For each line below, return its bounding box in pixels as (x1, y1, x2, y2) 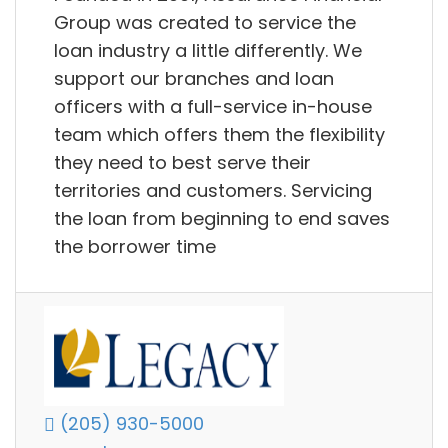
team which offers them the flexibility (54, 121, 385, 147)
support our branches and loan (54, 65, 334, 91)
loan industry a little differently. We (54, 37, 362, 63)
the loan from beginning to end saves (54, 205, 390, 231)
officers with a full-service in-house (54, 93, 372, 119)
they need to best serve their (54, 149, 311, 175)
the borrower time (54, 233, 216, 259)
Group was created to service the (54, 9, 356, 35)
